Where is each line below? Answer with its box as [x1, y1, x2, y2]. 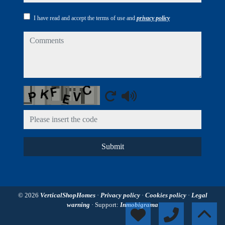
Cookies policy [145, 191, 188, 199]
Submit [101, 142, 124, 151]
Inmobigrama [120, 201, 158, 208]
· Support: [91, 201, 120, 208]
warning [67, 201, 91, 208]
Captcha [23, 87, 53, 97]
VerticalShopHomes [40, 191, 97, 199]
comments [23, 33, 60, 43]
